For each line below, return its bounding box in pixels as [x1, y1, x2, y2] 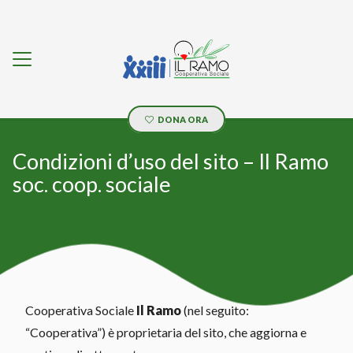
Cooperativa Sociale [25, 302, 136, 318]
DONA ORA [158, 113, 209, 124]
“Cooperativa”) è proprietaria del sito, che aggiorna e [25, 324, 307, 340]
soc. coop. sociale [13, 171, 171, 198]
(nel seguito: [181, 302, 249, 318]
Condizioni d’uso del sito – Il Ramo [13, 148, 329, 175]
